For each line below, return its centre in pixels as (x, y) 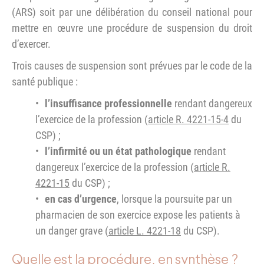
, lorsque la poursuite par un (174, 199)
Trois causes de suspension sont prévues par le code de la (132, 65)
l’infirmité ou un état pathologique (118, 151)
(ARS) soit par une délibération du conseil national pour (132, 12)
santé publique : (45, 81)
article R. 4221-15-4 (188, 119)
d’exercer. (31, 44)
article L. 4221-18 (145, 230)
